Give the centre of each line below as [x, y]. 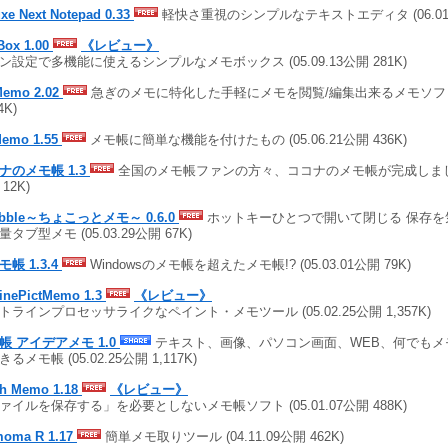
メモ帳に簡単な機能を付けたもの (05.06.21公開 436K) [246, 139]
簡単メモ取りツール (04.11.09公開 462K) [222, 436]
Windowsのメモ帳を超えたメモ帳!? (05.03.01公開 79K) [248, 264]
